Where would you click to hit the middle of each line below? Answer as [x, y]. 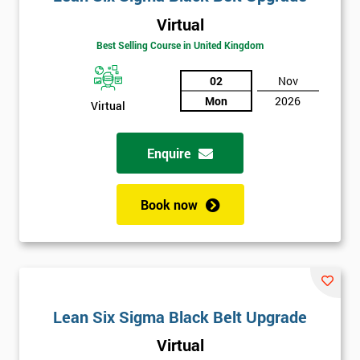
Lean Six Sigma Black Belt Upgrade [180, 316]
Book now [169, 205]
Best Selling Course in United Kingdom [180, 45]
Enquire [169, 153]
